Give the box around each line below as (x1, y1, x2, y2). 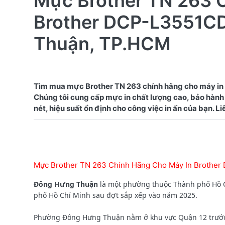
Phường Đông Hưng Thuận (34, 212, 125, 222)
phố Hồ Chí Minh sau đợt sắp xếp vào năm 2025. (34, 190, 197, 200)
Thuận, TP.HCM (34, 32, 171, 55)
